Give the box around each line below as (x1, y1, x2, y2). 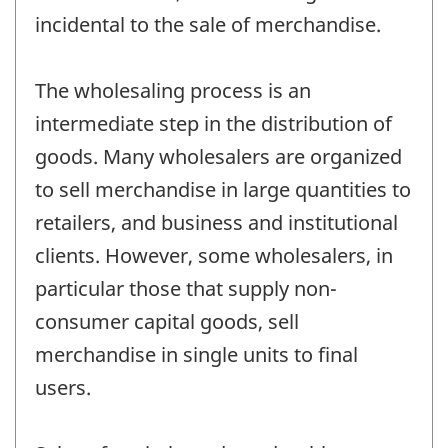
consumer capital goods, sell (35, 307, 299, 335)
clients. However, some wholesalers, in (35, 241, 393, 269)
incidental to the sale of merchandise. (35, 10, 381, 38)
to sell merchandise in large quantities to (35, 175, 411, 203)
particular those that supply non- (35, 274, 337, 302)
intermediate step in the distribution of (35, 109, 392, 137)
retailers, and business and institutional (35, 208, 398, 236)
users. (35, 373, 91, 401)
